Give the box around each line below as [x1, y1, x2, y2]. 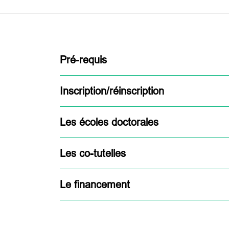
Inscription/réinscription [60, 85, 164, 97]
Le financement [60, 178, 130, 190]
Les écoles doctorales [60, 116, 158, 128]
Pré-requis [60, 54, 107, 65]
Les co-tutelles [60, 147, 126, 159]
